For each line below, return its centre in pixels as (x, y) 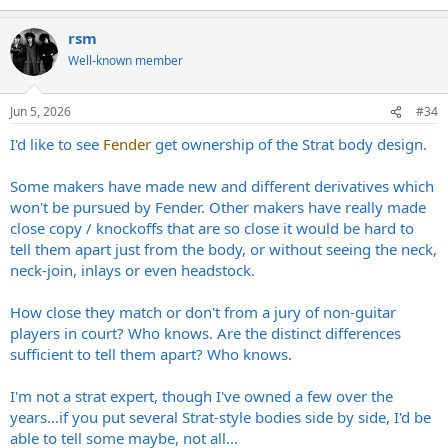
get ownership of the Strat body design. (289, 144)
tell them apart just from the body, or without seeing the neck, (223, 249)
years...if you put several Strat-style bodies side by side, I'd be (220, 417)
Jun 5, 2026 (40, 111)
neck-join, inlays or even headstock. (132, 270)
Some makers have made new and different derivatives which (222, 186)
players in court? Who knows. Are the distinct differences (205, 333)
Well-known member (125, 60)
